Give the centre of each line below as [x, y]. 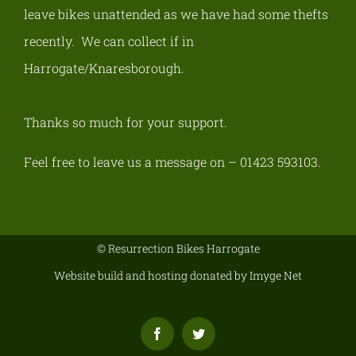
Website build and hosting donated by [152, 275]
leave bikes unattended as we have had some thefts [176, 14]
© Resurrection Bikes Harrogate [178, 248]
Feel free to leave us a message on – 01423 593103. [172, 161]
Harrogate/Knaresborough [103, 68]
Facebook [181, 339]
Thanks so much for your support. [126, 122]
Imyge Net [276, 275]
